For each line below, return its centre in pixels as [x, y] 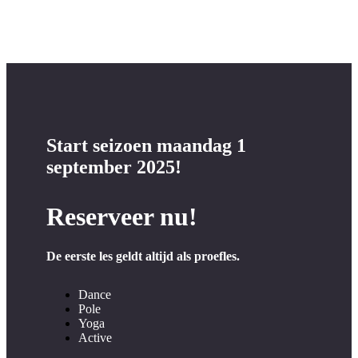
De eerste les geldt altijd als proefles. [143, 256]
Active [95, 337]
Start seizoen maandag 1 [146, 146]
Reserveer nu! [122, 217]
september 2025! [114, 167]
